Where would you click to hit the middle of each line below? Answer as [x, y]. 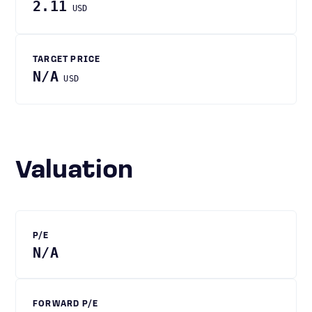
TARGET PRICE [67, 60]
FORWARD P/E [66, 304]
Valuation [82, 171]
